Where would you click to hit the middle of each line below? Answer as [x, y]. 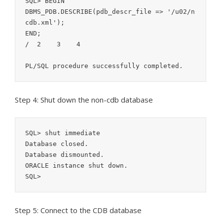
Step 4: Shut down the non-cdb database [84, 100]
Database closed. [57, 144]
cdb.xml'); [45, 23]
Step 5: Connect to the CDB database [78, 210]
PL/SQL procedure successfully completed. [104, 66]
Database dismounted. [65, 155]
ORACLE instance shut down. [76, 166]
